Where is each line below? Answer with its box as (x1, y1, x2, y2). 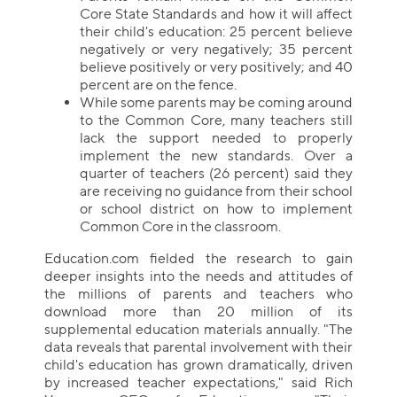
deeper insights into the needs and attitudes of (44, 268, 353, 284)
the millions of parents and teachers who (44, 285, 353, 302)
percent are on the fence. (80, 76, 237, 93)
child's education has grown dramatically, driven (44, 356, 353, 373)
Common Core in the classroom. (80, 218, 281, 235)
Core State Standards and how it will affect (80, 5, 353, 22)
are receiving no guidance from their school (80, 183, 353, 199)
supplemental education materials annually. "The (44, 321, 353, 338)
